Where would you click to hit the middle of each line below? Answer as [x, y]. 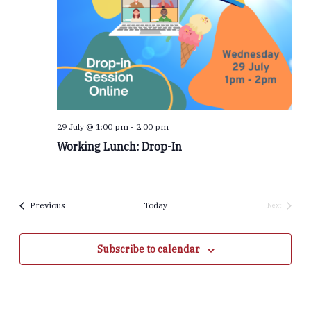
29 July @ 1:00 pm [93, 127]
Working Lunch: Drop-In [120, 147]
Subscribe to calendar [148, 250]
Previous [48, 205]
